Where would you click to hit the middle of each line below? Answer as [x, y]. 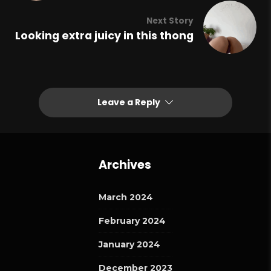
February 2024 [132, 221]
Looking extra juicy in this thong [104, 36]
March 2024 [126, 198]
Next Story [170, 21]
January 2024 [129, 245]
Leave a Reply [129, 103]
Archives [125, 165]
